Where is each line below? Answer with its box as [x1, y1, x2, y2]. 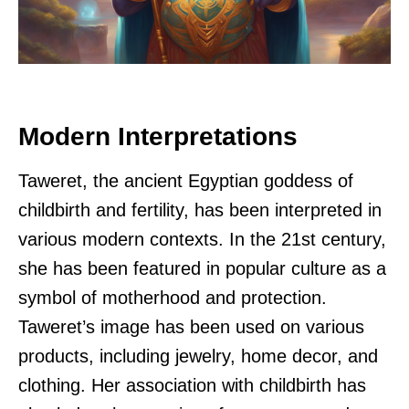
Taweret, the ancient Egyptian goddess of [18, 170, 353, 191]
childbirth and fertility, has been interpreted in [18, 199, 382, 220]
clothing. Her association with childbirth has [18, 374, 366, 395]
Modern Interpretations [18, 121, 298, 151]
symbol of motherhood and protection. [18, 287, 327, 308]
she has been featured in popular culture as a [18, 257, 386, 278]
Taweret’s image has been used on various [18, 316, 364, 337]
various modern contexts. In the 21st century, [18, 228, 386, 249]
